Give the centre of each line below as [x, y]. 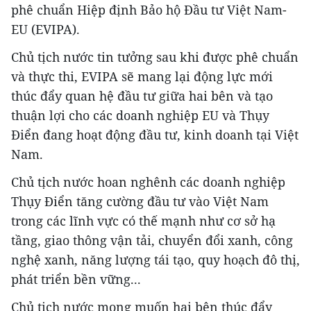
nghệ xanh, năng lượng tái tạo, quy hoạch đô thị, [155, 260]
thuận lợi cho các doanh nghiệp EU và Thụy [140, 116]
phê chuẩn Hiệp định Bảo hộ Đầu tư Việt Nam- [149, 10]
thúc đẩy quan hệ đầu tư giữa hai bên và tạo [142, 96]
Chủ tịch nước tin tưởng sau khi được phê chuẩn [155, 57]
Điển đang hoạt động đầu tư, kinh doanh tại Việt [155, 135]
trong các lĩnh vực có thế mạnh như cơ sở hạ [143, 221]
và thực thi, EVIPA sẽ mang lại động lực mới [142, 77]
